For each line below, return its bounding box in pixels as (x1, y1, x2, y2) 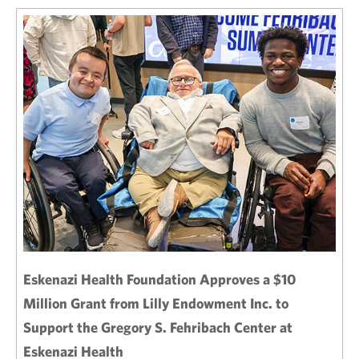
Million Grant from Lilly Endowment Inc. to (23, 294, 288, 313)
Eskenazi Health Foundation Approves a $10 (23, 270, 296, 288)
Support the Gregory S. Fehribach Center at (23, 318, 292, 337)
